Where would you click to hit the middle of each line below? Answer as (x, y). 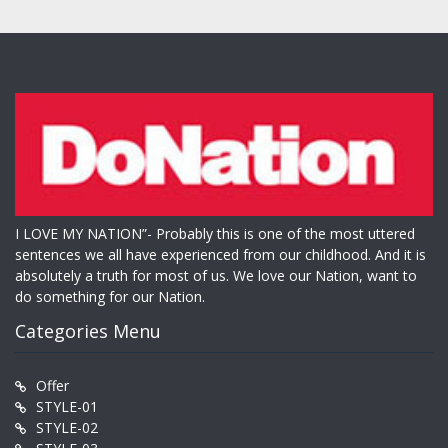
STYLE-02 (67, 428)
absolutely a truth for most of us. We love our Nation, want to (216, 276)
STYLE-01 (67, 407)
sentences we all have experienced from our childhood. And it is (220, 255)
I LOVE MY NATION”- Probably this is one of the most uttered (215, 234)
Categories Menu (88, 331)
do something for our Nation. (110, 297)
